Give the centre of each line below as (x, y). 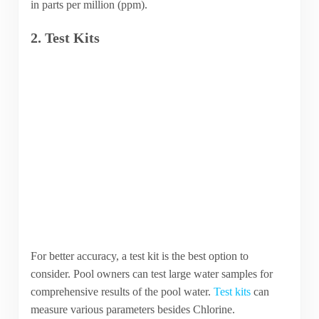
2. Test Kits (65, 38)
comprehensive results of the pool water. (122, 292)
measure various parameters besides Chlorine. (132, 310)
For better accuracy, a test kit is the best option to (139, 256)
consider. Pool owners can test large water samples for (151, 274)
